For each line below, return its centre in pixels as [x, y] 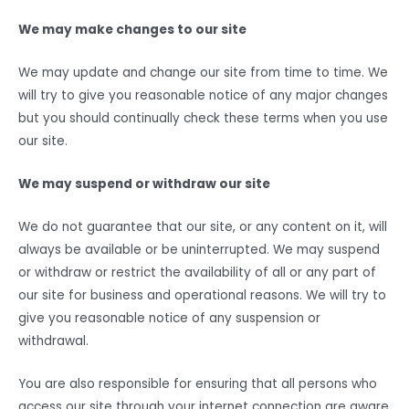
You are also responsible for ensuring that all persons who [198, 383]
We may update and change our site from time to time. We [203, 73]
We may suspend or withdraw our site [144, 184]
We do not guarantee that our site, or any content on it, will [203, 227]
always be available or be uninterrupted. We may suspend [199, 250]
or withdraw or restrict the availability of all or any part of [197, 273]
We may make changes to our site [132, 30]
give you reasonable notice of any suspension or [169, 319]
